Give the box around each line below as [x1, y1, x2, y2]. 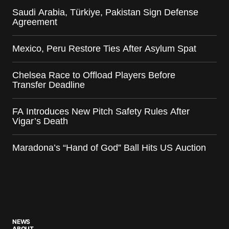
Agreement [12, 16, 57, 27]
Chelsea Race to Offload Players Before [12, 70, 175, 80]
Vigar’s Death [12, 116, 68, 126]
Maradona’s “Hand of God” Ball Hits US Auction [12, 142, 206, 153]
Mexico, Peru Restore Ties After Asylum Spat [12, 43, 196, 54]
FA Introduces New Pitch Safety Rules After [12, 106, 190, 117]
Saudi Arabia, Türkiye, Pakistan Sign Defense [12, 7, 198, 17]
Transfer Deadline [12, 79, 85, 90]
